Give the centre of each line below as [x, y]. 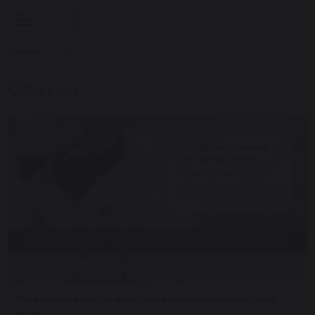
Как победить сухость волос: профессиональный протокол [146, 299]
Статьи [43, 89]
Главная [24, 51]
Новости [72, 51]
